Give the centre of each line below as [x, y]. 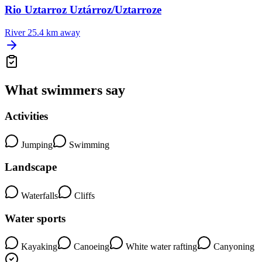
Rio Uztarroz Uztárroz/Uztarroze [83, 10]
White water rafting [160, 247]
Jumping [36, 144]
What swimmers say [65, 90]
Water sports [35, 218]
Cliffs [83, 195]
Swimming [88, 144]
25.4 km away [54, 33]
